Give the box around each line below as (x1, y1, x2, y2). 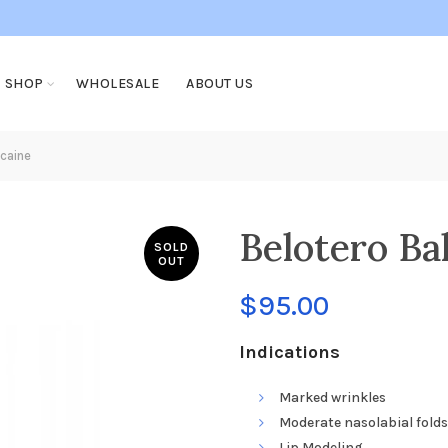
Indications (239, 341, 340, 363)
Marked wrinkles (279, 389, 386, 406)
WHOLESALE (75, 75, 160, 92)
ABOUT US (186, 75, 254, 92)
